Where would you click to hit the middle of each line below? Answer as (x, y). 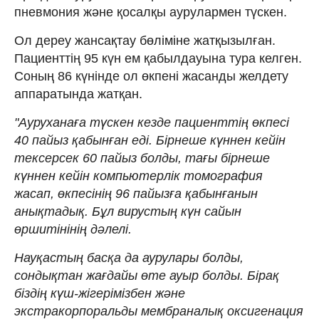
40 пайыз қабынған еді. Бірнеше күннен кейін (150, 140)
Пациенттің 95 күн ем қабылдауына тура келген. (158, 58)
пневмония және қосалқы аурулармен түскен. (151, 12)
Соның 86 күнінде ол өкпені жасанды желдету (151, 76)
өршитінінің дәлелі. (73, 229)
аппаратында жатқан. (78, 94)
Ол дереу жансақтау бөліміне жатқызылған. (145, 40)
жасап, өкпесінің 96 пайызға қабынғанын (136, 193)
